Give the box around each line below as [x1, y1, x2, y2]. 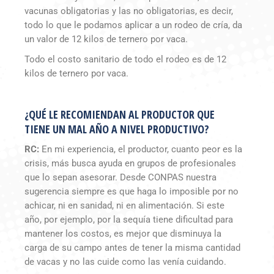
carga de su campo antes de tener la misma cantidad [24, 242, 240, 254]
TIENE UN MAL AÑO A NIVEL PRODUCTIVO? [24, 122, 209, 137]
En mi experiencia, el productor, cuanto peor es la [42, 144, 242, 155]
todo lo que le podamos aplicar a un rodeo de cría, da [24, 20, 242, 31]
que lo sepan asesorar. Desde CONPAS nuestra [24, 172, 217, 183]
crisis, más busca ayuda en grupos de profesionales [24, 158, 236, 169]
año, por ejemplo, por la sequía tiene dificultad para [24, 214, 233, 226]
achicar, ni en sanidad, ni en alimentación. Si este [24, 200, 224, 212]
